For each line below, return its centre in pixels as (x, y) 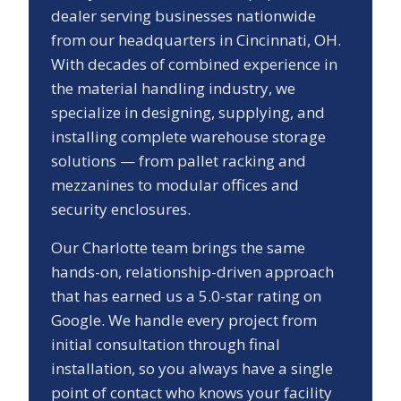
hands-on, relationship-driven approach (192, 272)
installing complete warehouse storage (188, 137)
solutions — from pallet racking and (179, 161)
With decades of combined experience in (194, 64)
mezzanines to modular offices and (175, 185)
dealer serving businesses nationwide (183, 16)
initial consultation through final (166, 345)
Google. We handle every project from (184, 320)
